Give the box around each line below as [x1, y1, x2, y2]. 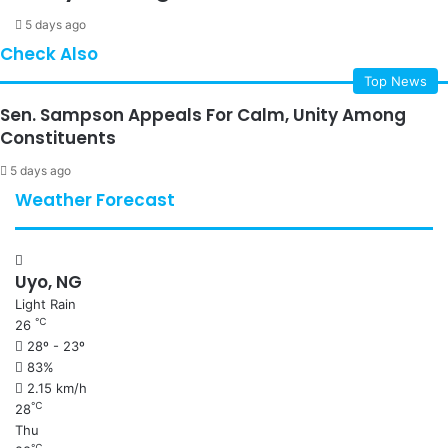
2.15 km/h [27, 379, 87, 396]
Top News [364, 72, 427, 89]
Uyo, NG [15, 269, 82, 294]
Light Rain [15, 295, 76, 312]
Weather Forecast [15, 187, 175, 212]
